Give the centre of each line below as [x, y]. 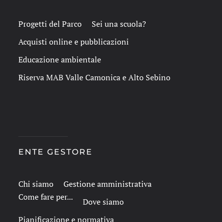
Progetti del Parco [50, 24]
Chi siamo [36, 184]
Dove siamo [103, 202]
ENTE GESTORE [55, 152]
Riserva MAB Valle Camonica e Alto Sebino [94, 77]
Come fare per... [45, 197]
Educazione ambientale [59, 59]
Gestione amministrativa [107, 184]
